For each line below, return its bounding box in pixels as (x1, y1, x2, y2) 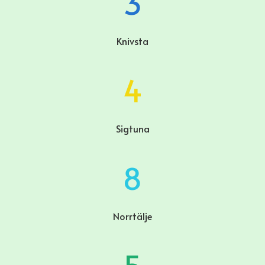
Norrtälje (113, 209, 152, 222)
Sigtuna (115, 122, 150, 135)
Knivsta (117, 34, 148, 47)
